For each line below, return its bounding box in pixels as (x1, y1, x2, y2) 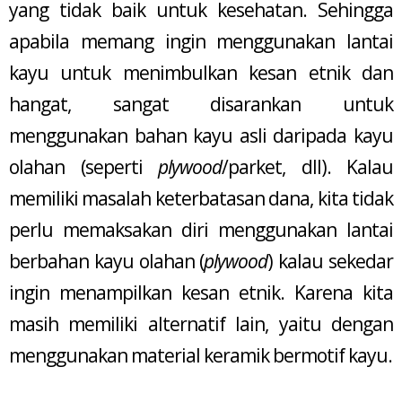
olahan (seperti (9, 153, 158, 179)
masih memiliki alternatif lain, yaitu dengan (9, 310, 393, 336)
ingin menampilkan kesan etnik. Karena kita (9, 279, 393, 305)
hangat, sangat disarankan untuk (9, 91, 393, 117)
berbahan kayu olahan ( (9, 248, 205, 274)
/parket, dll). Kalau (222, 153, 393, 179)
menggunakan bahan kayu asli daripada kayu (9, 122, 393, 148)
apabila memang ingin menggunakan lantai (9, 28, 393, 54)
